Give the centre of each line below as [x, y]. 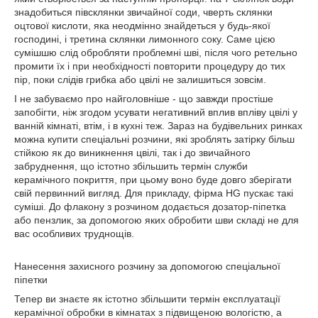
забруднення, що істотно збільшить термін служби [131, 166]
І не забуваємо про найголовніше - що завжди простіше [144, 99]
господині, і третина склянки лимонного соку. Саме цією [145, 39]
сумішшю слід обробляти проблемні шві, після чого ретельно [156, 53]
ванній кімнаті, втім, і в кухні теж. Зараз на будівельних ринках [158, 126]
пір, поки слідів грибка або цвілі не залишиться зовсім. [140, 79]
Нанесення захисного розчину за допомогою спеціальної [147, 266]
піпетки [31, 280]
